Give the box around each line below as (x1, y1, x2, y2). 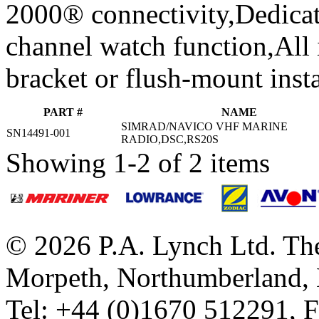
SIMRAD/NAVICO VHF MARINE (121, 120, 288, 132)
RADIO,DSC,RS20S (121, 132, 219, 145)
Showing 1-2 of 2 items (6, 147, 270, 178)
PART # (43, 105, 83, 118)
